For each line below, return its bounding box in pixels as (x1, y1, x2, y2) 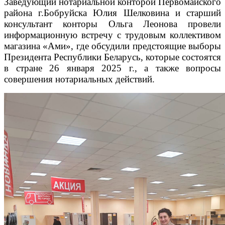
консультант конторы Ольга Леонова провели (4, 19, 221, 30)
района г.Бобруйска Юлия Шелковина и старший (4, 8, 221, 19)
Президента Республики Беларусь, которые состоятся (4, 52, 221, 63)
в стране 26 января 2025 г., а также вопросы (4, 63, 221, 74)
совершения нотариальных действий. (4, 74, 155, 85)
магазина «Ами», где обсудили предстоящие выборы (4, 41, 221, 52)
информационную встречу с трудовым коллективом (4, 30, 221, 41)
